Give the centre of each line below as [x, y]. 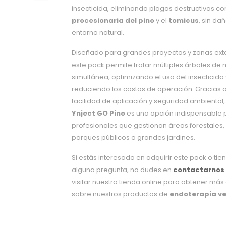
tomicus [183, 20]
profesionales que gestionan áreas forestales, [148, 125]
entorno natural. [98, 33]
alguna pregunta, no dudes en [122, 170]
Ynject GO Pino [98, 113]
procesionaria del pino [113, 20]
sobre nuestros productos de [120, 194]
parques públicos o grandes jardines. [133, 137]
